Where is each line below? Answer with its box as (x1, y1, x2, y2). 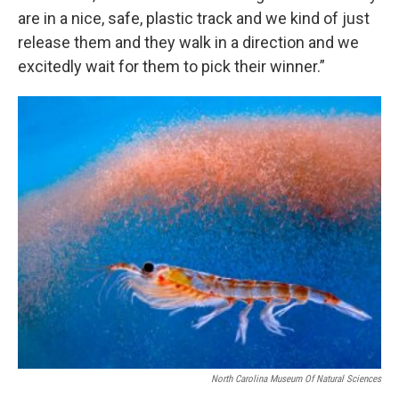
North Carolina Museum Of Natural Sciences (211, 372, 381, 385)
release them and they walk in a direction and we (18, 32, 359, 52)
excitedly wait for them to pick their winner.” (18, 56, 325, 76)
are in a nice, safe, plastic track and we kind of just (18, 8, 370, 28)
